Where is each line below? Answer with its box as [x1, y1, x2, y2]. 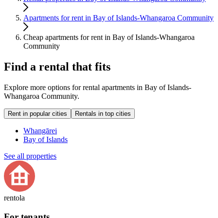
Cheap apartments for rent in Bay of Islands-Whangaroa [23, 33, 195, 42]
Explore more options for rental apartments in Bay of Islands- [4, 83, 191, 92]
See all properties [4, 152, 56, 161]
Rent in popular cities [8, 110, 67, 118]
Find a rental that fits [4, 60, 110, 73]
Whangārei [23, 127, 57, 135]
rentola [4, 194, 25, 202]
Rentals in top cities [75, 110, 131, 118]
